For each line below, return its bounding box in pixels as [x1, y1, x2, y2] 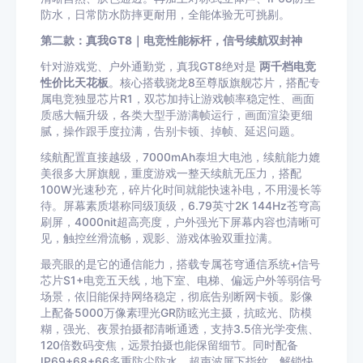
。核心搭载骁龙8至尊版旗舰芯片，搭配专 [109, 76, 320, 89]
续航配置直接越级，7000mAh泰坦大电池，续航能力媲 [41, 151, 320, 164]
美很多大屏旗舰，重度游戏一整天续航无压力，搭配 [41, 167, 301, 180]
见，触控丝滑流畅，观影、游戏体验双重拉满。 [41, 232, 279, 245]
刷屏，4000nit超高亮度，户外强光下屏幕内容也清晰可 [41, 216, 321, 228]
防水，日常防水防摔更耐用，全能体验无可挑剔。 [41, 8, 290, 21]
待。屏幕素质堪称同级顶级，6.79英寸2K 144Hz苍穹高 [41, 199, 321, 212]
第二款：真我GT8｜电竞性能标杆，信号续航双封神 [41, 34, 302, 47]
